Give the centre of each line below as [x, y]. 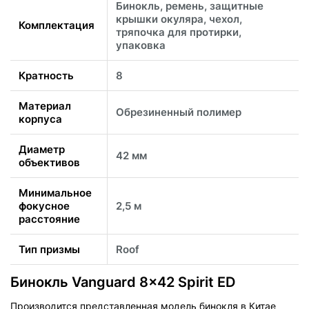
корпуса [40, 119]
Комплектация [57, 25]
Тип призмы [49, 249]
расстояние [49, 219]
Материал [45, 106]
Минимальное [55, 192]
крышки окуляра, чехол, [179, 19]
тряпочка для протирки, [179, 32]
